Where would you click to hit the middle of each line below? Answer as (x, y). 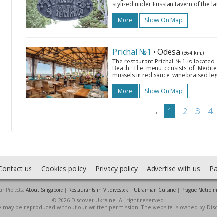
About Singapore (44, 190)
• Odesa (168, 52)
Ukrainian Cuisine (155, 190)
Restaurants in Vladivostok (98, 190)
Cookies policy (63, 168)
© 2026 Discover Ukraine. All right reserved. (108, 200)
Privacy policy (116, 168)
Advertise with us (173, 168)
